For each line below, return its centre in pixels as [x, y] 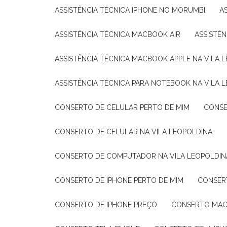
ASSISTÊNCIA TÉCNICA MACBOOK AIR [120, 34]
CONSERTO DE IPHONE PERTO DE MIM [122, 180]
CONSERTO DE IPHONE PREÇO [108, 205]
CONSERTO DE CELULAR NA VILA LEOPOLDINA [136, 132]
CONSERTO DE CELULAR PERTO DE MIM [125, 107]
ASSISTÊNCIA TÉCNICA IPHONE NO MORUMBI [132, 10]
